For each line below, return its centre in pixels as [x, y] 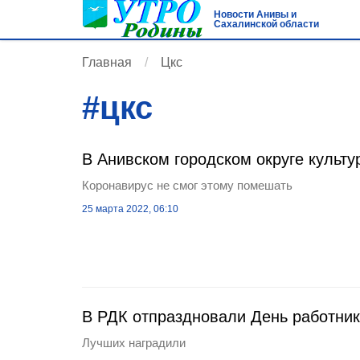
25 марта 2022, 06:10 [130, 209]
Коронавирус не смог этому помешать [187, 185]
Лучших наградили [134, 343]
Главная [107, 62]
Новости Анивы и [255, 14]
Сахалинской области [266, 24]
